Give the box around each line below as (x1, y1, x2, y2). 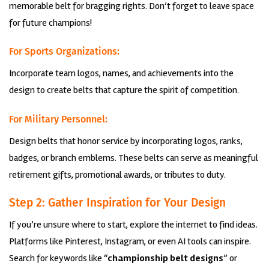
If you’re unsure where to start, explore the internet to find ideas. (9, 218, 258, 231)
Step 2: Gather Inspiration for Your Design (9, 196, 226, 210)
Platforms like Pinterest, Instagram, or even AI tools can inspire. (9, 235, 251, 247)
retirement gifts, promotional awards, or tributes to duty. (9, 169, 226, 181)
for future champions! (9, 16, 92, 29)
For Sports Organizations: (9, 46, 119, 58)
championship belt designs (107, 252, 223, 264)
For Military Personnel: (9, 113, 107, 125)
